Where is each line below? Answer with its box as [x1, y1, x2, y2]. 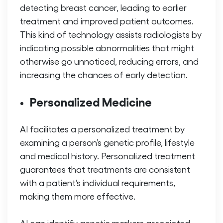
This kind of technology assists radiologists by [20, 29, 202, 40]
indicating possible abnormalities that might [20, 42, 194, 53]
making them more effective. [20, 191, 135, 202]
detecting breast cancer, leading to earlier [20, 2, 187, 13]
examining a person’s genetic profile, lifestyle [20, 137, 195, 148]
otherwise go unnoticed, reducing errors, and [20, 56, 199, 67]
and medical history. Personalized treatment [20, 150, 195, 161]
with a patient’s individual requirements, [20, 177, 175, 188]
